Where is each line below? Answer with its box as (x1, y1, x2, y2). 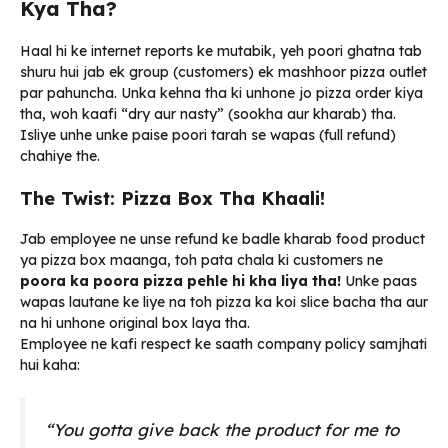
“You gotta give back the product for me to (45, 418, 399, 440)
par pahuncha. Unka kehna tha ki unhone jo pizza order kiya (20, 83, 423, 102)
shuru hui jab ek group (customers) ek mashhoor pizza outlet (20, 62, 427, 81)
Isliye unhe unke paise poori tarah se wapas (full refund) (20, 125, 396, 144)
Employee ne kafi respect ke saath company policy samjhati (20, 334, 427, 353)
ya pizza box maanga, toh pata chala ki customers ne (20, 250, 383, 269)
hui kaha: (20, 355, 80, 374)
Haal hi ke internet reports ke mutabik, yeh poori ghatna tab (20, 41, 422, 60)
